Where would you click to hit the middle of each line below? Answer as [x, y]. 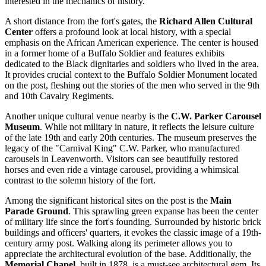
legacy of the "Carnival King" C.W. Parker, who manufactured [122, 148]
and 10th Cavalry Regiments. [59, 96]
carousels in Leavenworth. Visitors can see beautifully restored [121, 159]
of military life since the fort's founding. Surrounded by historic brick [133, 221]
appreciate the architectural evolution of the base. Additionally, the [128, 254]
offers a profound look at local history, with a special [132, 31]
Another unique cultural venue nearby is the [88, 116]
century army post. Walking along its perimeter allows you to [118, 243]
